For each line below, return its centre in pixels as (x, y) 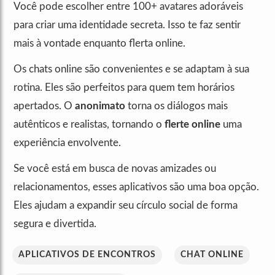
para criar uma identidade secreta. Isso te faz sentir (127, 25)
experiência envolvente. (67, 143)
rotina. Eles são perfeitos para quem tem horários (124, 88)
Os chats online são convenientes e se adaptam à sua (131, 69)
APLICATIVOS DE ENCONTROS (87, 255)
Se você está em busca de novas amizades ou (115, 169)
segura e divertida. (55, 224)
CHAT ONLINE (212, 255)
